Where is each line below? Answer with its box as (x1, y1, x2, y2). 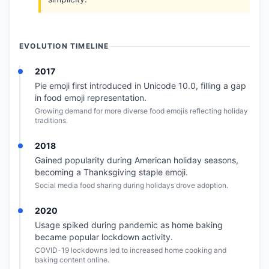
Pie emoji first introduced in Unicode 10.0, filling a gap (35, 80, 246, 91)
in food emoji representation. (35, 92, 147, 103)
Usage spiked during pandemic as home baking (35, 220, 223, 230)
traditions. (35, 116, 68, 125)
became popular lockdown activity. (35, 232, 173, 242)
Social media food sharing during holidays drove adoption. (35, 181, 228, 190)
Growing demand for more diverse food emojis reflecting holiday (35, 106, 248, 115)
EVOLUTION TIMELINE (19, 41, 109, 50)
